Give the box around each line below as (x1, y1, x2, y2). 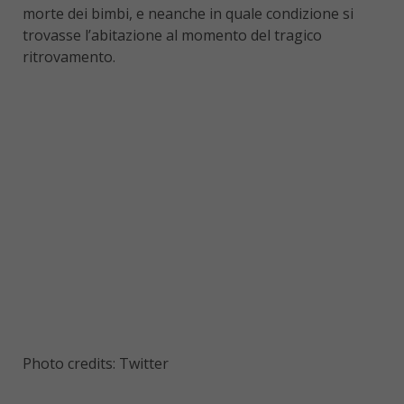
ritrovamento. (23, 47, 115, 68)
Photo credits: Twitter (23, 353, 169, 374)
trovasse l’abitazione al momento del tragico (23, 25, 322, 46)
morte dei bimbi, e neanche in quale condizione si (23, 4, 353, 24)
